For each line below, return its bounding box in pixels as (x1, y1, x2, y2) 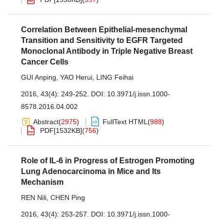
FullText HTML (103, 118, 148, 126)
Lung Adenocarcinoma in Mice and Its (21, 167, 161, 175)
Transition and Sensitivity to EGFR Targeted (21, 36, 183, 44)
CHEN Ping (50, 194, 85, 201)
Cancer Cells (21, 58, 68, 66)
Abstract (33, 118, 59, 126)
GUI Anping (21, 73, 56, 81)
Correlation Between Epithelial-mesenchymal (21, 25, 187, 34)
